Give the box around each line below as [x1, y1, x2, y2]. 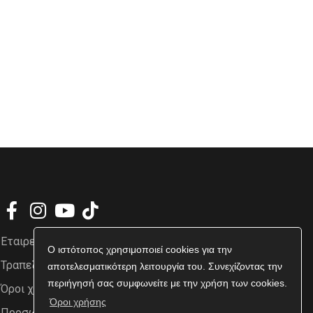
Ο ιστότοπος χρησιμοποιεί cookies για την [48, 244, 233, 256]
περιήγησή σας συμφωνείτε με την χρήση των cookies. [48, 277, 288, 289]
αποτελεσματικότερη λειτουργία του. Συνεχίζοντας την [48, 261, 283, 272]
